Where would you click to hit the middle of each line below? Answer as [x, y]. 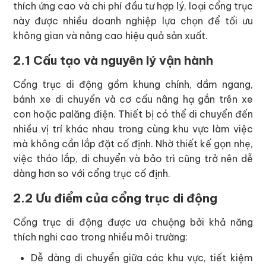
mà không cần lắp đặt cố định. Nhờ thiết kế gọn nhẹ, [133, 144]
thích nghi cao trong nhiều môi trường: [101, 237]
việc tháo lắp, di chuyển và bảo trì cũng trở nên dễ [133, 159]
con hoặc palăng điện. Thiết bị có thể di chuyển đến [133, 114]
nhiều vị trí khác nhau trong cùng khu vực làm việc [133, 129]
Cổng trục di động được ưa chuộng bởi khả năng [133, 222]
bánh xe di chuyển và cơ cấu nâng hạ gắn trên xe [133, 99]
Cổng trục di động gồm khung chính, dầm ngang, [133, 85]
